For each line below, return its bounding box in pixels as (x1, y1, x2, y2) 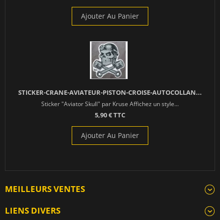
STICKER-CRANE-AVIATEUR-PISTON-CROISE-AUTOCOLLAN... (18, 87, 202, 97)
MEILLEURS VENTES (5, 183, 85, 194)
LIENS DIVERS (5, 204, 60, 216)
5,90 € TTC (95, 110, 125, 119)
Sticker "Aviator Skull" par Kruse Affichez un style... (41, 99, 179, 108)
